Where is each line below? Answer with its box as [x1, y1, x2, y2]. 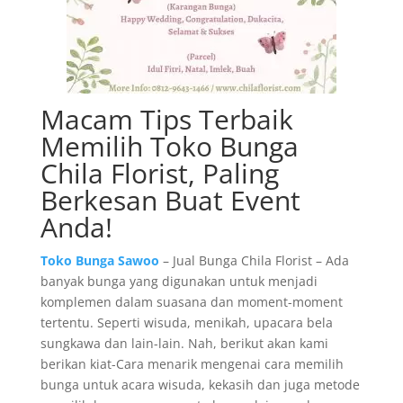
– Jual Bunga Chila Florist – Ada [158, 252, 349, 269]
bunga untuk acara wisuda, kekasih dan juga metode [40, 376, 360, 393]
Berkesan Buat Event [40, 182, 300, 219]
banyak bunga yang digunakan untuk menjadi [40, 273, 318, 290]
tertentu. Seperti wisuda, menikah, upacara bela [40, 314, 333, 331]
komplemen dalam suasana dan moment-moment [40, 293, 343, 310]
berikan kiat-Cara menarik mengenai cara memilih [40, 355, 344, 372]
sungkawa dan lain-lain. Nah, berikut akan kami [40, 335, 328, 352]
